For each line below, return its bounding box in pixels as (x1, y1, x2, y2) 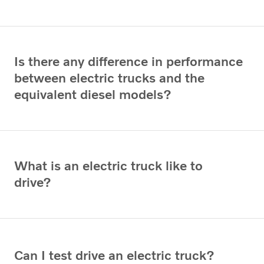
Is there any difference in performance (14, 53, 243, 70)
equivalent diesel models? (14, 86, 171, 103)
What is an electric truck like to (14, 157, 203, 174)
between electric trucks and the (14, 70, 204, 86)
